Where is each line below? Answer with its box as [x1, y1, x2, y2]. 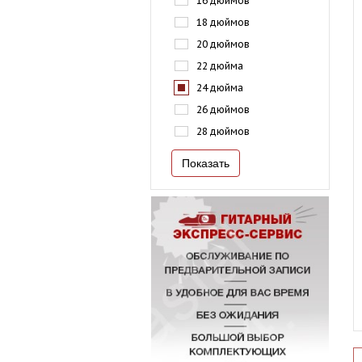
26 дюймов [196, 103, 250, 116]
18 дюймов [196, 16, 250, 28]
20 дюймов [196, 38, 250, 50]
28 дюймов [196, 125, 250, 137]
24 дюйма [196, 82, 243, 94]
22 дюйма [196, 60, 243, 72]
